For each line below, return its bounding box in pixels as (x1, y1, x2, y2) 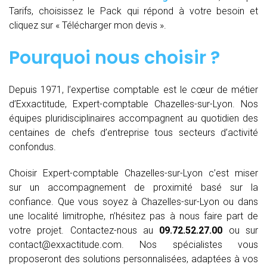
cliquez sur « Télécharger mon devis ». (9, 19, 166, 31)
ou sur (222, 224, 259, 236)
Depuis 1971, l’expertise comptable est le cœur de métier (9, 83, 258, 95)
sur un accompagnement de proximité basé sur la (9, 181, 258, 193)
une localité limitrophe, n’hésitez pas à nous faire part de (9, 210, 258, 222)
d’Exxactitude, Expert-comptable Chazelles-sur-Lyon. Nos (9, 98, 258, 110)
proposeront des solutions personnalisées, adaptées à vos (9, 253, 258, 265)
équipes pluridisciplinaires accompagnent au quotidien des (9, 112, 258, 124)
